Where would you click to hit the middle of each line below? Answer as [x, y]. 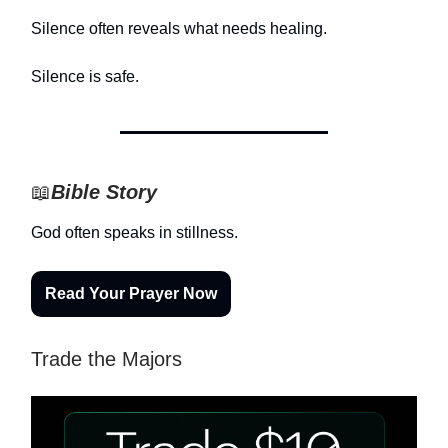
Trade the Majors [106, 358]
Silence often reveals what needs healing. [179, 28]
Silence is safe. [85, 76]
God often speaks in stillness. [134, 232]
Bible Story [104, 191]
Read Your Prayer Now [131, 293]
